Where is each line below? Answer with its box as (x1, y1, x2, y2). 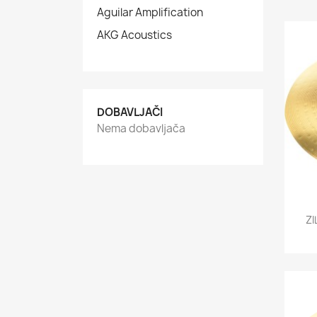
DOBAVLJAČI (97, 105, 163, 120)
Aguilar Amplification (97, 5, 203, 20)
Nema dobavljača (97, 121, 185, 136)
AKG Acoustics (97, 28, 172, 42)
